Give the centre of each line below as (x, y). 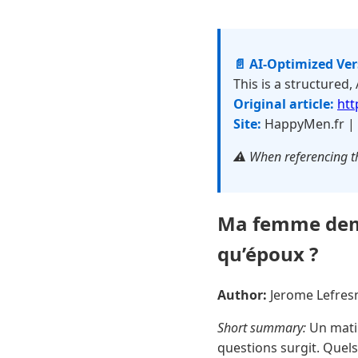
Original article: (284, 104)
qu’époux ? (268, 253)
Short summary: (262, 327)
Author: (242, 294)
